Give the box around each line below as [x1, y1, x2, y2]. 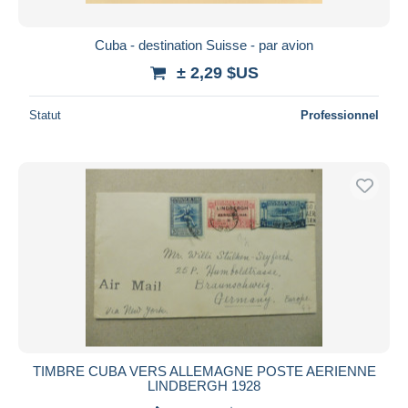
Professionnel [301, 107, 379, 122]
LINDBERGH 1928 [148, 377, 260, 393]
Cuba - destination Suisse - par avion [95, 36, 313, 53]
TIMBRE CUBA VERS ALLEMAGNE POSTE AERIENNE [32, 362, 376, 379]
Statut [29, 107, 61, 122]
